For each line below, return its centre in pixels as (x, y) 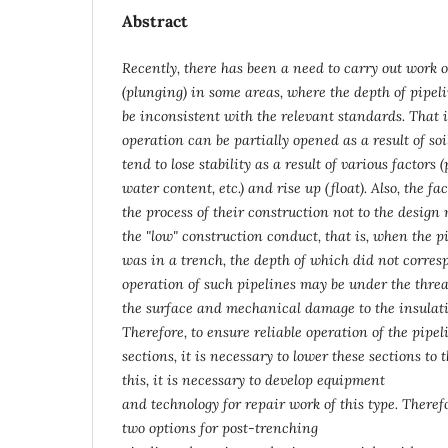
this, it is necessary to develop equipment (253, 379)
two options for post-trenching (220, 427)
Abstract (155, 20)
